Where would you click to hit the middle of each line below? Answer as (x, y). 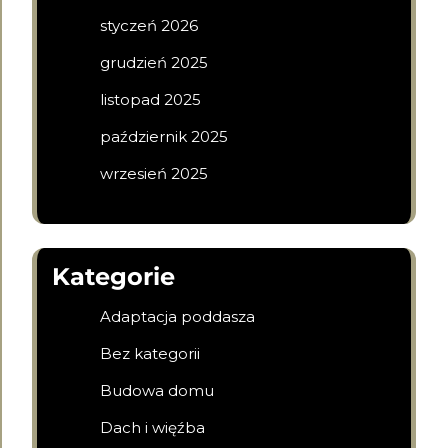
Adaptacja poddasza (177, 316)
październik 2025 (164, 136)
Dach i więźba (152, 427)
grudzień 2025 (154, 62)
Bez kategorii (150, 353)
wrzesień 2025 (154, 173)
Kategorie (113, 276)
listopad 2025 (150, 99)
